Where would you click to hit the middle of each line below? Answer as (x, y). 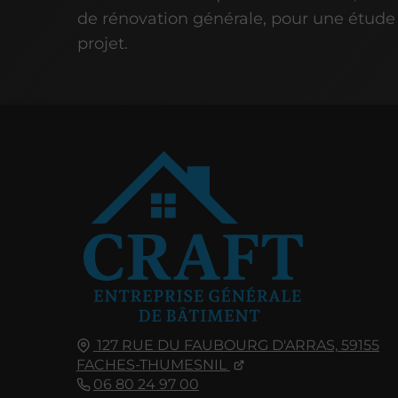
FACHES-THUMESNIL (151, 364)
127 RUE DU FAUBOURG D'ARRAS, (217, 345)
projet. (103, 44)
